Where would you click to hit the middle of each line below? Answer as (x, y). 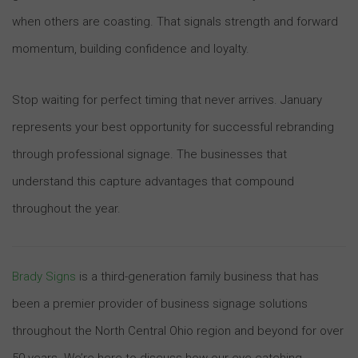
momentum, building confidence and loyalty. (131, 48)
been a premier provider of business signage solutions (160, 303)
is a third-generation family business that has (197, 276)
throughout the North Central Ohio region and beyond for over (178, 330)
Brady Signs (44, 276)
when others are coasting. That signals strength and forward (175, 21)
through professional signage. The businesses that (149, 154)
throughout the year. (66, 208)
